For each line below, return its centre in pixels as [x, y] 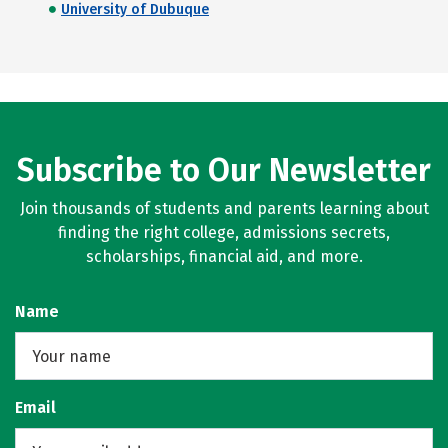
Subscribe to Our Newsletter [224, 170]
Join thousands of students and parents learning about [224, 208]
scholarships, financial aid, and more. [224, 256]
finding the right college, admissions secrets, [224, 232]
